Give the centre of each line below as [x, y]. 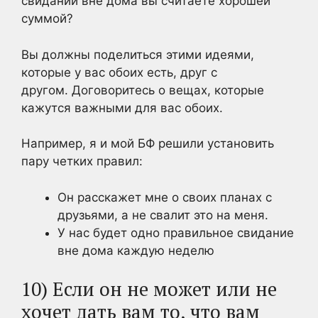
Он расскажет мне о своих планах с [165, 197]
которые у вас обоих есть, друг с [119, 72]
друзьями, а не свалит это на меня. [163, 215]
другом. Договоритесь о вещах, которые [143, 90]
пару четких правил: [82, 161]
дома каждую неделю [147, 250]
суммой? [47, 18]
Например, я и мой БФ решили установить [148, 143]
